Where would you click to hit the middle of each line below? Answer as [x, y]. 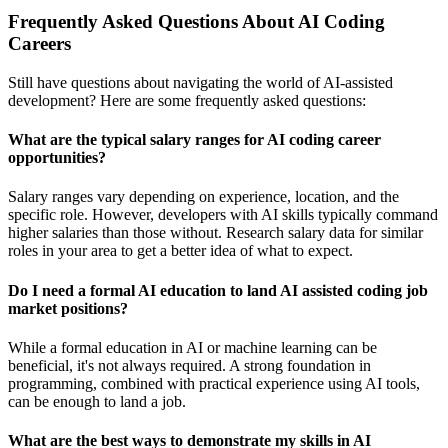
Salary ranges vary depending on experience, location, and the [203, 197]
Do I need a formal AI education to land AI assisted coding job [218, 290]
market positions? [68, 308]
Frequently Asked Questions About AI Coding [196, 22]
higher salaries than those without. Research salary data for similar [215, 233]
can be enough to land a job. [97, 401]
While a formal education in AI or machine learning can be [192, 347]
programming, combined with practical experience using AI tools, [214, 383]
